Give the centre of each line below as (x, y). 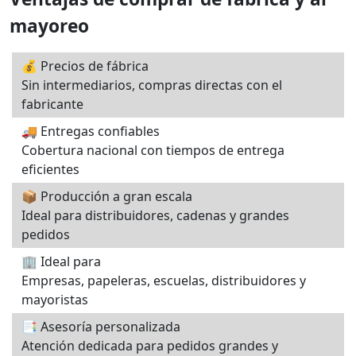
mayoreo (49, 25)
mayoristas (55, 299)
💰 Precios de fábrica (85, 66)
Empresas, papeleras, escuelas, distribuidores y (164, 280)
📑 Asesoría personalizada (101, 326)
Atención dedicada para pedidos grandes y (150, 345)
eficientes (50, 169)
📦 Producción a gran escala (107, 196)
